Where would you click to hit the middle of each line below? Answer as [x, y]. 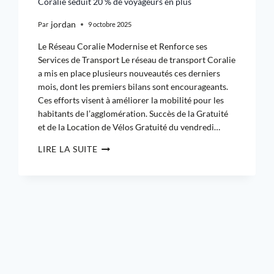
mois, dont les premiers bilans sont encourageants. [133, 86]
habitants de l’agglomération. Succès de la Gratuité [133, 113]
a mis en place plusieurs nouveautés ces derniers [129, 73]
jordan [63, 24]
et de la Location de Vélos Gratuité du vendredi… [129, 127]
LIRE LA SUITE [68, 149]
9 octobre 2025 [109, 24]
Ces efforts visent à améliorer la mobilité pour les [131, 100]
